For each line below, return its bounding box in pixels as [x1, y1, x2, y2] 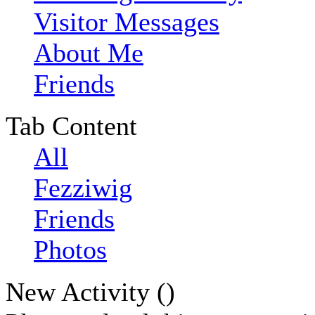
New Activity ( [6, 277, 166, 307]
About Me [34, 38, 143, 68]
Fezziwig [34, 173, 132, 203]
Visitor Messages [34, 7, 219, 37]
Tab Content [6, 111, 137, 141]
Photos [34, 235, 107, 265]
